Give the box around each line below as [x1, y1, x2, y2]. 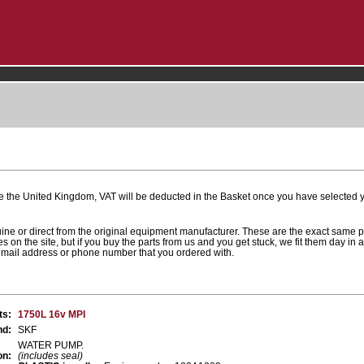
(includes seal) [18, 349, 83, 362]
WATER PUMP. [18, 339, 84, 351]
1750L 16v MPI [18, 308, 85, 320]
